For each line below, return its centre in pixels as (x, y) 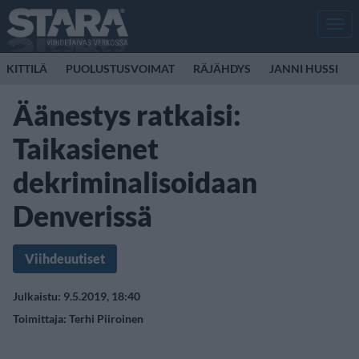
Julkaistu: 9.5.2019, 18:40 (77, 296)
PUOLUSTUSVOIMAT (120, 69)
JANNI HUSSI (304, 69)
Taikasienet (86, 148)
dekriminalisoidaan (135, 182)
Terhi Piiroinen (106, 319)
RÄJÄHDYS (222, 69)
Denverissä (83, 216)
